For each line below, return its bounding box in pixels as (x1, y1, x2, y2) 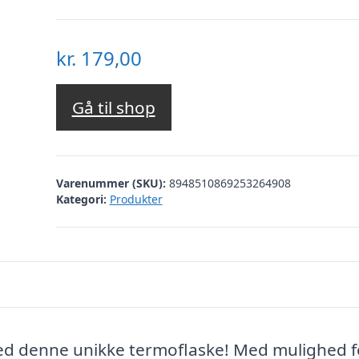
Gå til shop (71, 96, 155, 119)
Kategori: (55, 191, 107, 207)
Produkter (109, 191, 163, 207)
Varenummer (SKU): (55, 175, 169, 191)
